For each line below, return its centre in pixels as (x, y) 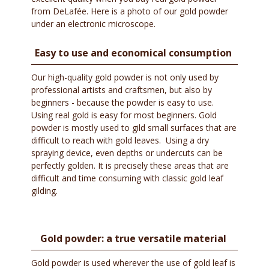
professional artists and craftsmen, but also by (122, 90)
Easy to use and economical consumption (133, 53)
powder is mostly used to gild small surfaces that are (134, 128)
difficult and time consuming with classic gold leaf (128, 178)
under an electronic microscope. (95, 24)
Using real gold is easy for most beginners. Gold (124, 115)
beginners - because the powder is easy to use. (123, 103)
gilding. (45, 191)
